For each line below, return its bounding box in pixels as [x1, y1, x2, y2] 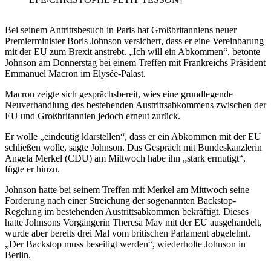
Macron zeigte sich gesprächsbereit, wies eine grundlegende [5, 89, 233, 100]
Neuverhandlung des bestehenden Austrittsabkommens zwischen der [5, 100, 266, 111]
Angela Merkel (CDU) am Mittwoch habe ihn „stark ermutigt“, [5, 153, 246, 164]
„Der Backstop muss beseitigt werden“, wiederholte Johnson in [5, 239, 246, 250]
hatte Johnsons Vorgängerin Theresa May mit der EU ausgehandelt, [5, 217, 262, 228]
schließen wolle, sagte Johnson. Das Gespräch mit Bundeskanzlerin [5, 142, 262, 153]
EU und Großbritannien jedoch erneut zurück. [5, 111, 180, 122]
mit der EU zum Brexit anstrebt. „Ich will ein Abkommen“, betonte [5, 47, 260, 57]
